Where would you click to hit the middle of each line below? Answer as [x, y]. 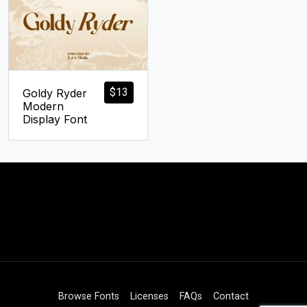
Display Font [55, 120]
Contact [231, 297]
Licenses [149, 297]
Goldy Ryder [55, 94]
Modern [43, 107]
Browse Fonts [89, 297]
